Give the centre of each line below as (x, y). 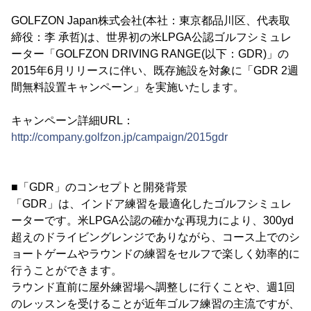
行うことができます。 (67, 270)
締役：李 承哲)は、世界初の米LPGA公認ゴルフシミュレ (151, 37)
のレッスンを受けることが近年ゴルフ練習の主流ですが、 (155, 304)
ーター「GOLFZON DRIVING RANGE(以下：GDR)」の (150, 54)
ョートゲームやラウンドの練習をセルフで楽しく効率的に (155, 254)
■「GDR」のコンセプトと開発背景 (99, 187)
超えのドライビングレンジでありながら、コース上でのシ (155, 237)
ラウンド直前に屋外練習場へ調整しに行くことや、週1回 (153, 287)
